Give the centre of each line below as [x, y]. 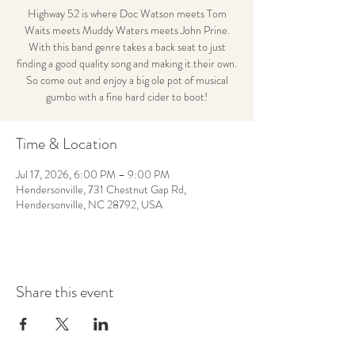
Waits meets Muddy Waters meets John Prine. [127, 30]
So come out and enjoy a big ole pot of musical [127, 80]
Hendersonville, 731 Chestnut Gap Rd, [101, 189]
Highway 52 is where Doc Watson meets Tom [127, 13]
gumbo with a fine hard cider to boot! [127, 97]
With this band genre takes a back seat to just [127, 47]
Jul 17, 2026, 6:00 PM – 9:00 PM [93, 174]
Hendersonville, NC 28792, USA [89, 204]
